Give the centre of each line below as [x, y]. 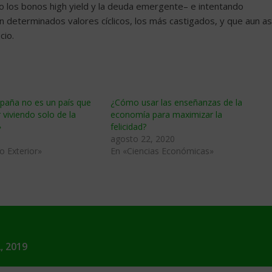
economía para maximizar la [166, 114]
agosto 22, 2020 [143, 139]
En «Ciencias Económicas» [162, 151]
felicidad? [128, 127]
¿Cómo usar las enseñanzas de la [176, 102]
